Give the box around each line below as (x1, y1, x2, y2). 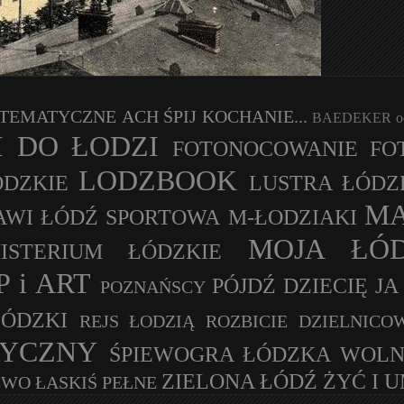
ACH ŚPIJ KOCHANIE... (121, 106, 308, 126)
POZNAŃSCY (99, 277, 206, 297)
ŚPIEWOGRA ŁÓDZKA (108, 343, 331, 366)
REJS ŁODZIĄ (78, 311, 196, 331)
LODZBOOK (78, 164, 237, 197)
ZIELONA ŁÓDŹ (161, 370, 317, 393)
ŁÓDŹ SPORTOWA (40, 206, 221, 229)
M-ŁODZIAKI (227, 206, 357, 229)
